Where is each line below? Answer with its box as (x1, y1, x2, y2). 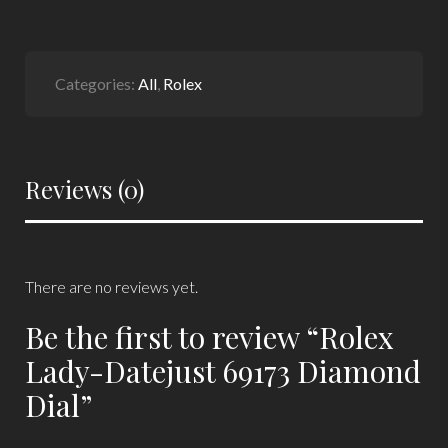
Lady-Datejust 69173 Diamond (25, 350, 421, 391)
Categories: (55, 73, 138, 93)
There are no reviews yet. (25, 276, 198, 296)
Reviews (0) (25, 172, 144, 205)
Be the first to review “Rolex (25, 316, 394, 357)
